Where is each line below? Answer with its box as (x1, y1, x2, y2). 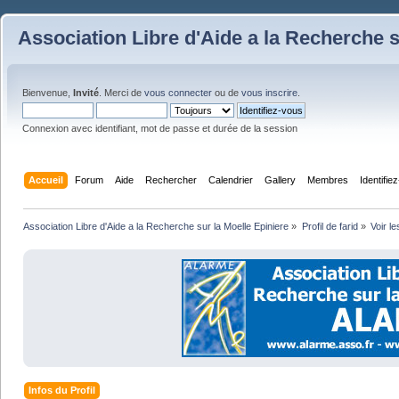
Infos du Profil (28, 385, 96, 396)
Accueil (28, 174, 64, 185)
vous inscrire (241, 87, 297, 98)
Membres (307, 174, 349, 185)
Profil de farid (301, 220, 358, 232)
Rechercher (145, 174, 198, 185)
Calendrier (208, 174, 254, 185)
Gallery (265, 174, 297, 185)
